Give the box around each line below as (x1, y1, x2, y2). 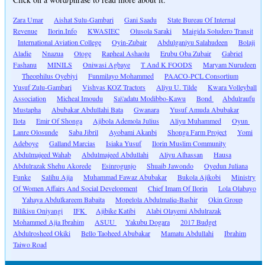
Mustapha (13, 105, 41, 115)
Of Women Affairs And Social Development (13, 183, 137, 193)
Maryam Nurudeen (203, 60, 256, 70)
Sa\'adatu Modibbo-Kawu (114, 93, 186, 104)
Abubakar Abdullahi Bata (51, 105, 123, 115)
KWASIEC (88, 26, 119, 36)
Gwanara (134, 105, 159, 115)
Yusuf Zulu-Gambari (13, 82, 72, 92)
